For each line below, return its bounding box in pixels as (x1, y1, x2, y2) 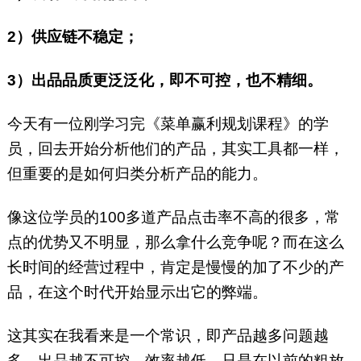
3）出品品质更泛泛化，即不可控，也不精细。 (6, 72, 330, 89)
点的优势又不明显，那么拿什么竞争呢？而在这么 (6, 234, 344, 251)
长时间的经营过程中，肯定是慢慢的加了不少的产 (6, 259, 344, 276)
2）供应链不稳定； (6, 28, 139, 46)
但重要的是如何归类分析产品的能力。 (6, 165, 268, 183)
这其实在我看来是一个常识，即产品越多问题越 (6, 327, 329, 345)
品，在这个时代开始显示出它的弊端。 (6, 284, 268, 301)
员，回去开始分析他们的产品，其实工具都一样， (6, 140, 344, 158)
